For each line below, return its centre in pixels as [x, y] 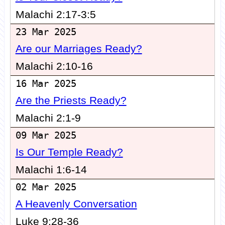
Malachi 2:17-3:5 [55, 15]
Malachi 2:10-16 [54, 67]
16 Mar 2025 [46, 84]
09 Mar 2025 [46, 136]
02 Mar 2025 [46, 187]
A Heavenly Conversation [76, 204]
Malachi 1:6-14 [51, 170]
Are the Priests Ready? [71, 101]
